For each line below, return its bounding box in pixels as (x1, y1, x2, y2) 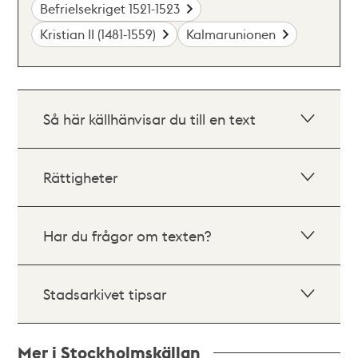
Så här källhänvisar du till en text (43, 109, 257, 128)
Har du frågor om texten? (43, 225, 212, 245)
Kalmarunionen (186, 25, 276, 42)
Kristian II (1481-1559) (40, 25, 157, 42)
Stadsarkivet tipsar (43, 284, 167, 303)
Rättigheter (43, 167, 118, 186)
